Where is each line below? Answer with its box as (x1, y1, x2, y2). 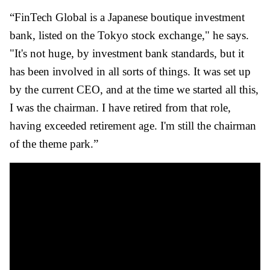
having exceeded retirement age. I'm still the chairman (10, 119, 256, 133)
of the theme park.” (10, 137, 98, 151)
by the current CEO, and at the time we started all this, (10, 83, 259, 96)
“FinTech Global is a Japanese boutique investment (10, 11, 245, 24)
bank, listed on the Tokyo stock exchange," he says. (10, 29, 249, 42)
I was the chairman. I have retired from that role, (10, 101, 231, 115)
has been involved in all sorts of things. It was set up (10, 65, 251, 78)
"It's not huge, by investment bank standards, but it (10, 47, 244, 60)
